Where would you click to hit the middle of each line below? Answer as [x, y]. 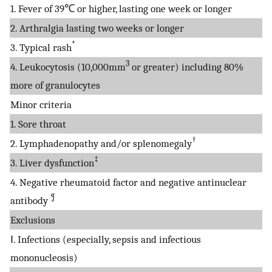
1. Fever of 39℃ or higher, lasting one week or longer [121, 8]
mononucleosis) [44, 257]
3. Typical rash [41, 47]
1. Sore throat [38, 124]
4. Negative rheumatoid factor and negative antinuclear [128, 182]
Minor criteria [41, 104]
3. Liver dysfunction [52, 162]
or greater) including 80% [186, 66]
